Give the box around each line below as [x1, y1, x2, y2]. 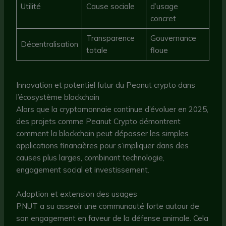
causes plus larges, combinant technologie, [16, 153, 165, 163]
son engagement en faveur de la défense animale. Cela [16, 213, 209, 223]
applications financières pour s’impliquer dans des [16, 141, 189, 151]
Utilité [20, 1, 41, 11]
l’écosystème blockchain [16, 92, 100, 102]
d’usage [150, 1, 178, 11]
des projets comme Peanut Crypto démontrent [16, 117, 181, 127]
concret [150, 13, 176, 23]
